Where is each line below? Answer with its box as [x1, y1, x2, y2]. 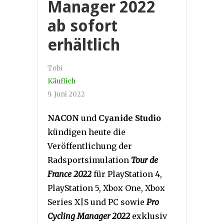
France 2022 [47, 169, 91, 179]
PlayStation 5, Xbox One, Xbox [47, 183, 165, 193]
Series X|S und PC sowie [47, 197, 146, 207]
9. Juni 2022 [47, 90, 85, 99]
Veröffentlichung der [47, 141, 132, 151]
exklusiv [130, 211, 167, 221]
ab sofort [47, 16, 117, 36]
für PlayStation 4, [91, 169, 162, 179]
